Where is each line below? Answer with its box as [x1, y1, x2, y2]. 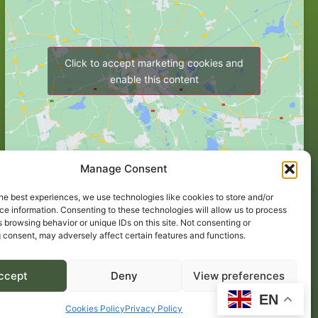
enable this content [109, 73, 199, 86]
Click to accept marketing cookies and [65, 57, 244, 70]
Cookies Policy [65, 303, 126, 314]
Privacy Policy [125, 303, 183, 314]
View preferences [193, 268, 285, 283]
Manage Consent [80, 162, 168, 175]
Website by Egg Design [193, 295, 301, 308]
